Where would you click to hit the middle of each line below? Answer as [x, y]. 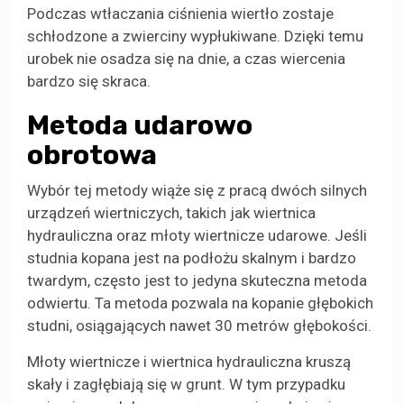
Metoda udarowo [140, 125]
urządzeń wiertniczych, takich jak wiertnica [171, 212]
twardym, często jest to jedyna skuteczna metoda [197, 280]
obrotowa [92, 155]
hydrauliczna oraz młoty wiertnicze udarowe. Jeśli [197, 235]
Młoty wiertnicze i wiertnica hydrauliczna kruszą [189, 361]
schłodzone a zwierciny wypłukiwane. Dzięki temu [195, 36]
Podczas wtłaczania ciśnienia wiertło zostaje [180, 13]
